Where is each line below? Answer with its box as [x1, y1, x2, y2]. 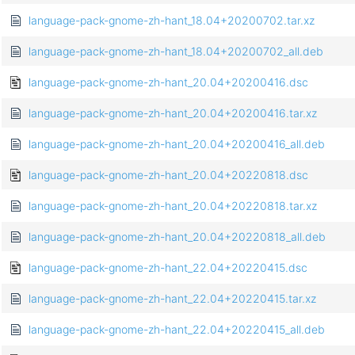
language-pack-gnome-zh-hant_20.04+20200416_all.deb [29, 137, 325, 151]
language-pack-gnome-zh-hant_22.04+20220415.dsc [29, 261, 307, 275]
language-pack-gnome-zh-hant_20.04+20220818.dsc [29, 168, 308, 182]
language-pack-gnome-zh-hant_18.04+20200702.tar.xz [29, 13, 315, 28]
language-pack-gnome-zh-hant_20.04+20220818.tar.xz [29, 199, 317, 213]
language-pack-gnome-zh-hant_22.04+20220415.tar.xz [29, 292, 316, 306]
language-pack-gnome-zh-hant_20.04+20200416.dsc [29, 75, 308, 90]
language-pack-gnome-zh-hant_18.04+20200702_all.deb [29, 44, 323, 59]
